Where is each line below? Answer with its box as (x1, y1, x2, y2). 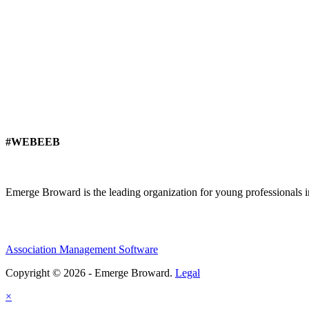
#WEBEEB (6, 135, 60, 148)
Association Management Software (6, 243, 158, 255)
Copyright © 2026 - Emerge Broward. (6, 266, 175, 279)
